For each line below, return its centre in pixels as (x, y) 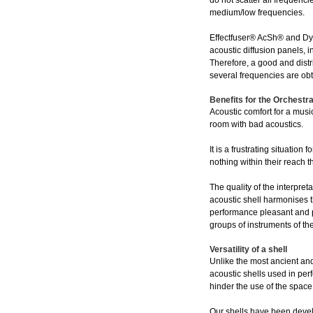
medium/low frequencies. (257, 13)
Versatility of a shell (248, 249)
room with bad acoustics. (256, 124)
